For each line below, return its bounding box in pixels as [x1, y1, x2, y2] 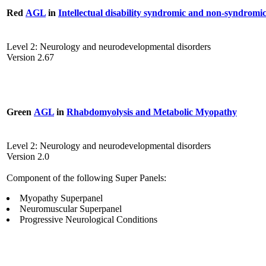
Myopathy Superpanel [20, 193, 103, 204]
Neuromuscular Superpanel [20, 204, 122, 214]
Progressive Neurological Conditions [20, 214, 157, 225]
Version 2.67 [7, 52, 54, 63]
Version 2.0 [7, 151, 49, 162]
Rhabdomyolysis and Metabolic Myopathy [66, 106, 237, 117]
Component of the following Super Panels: [7, 173, 166, 183]
